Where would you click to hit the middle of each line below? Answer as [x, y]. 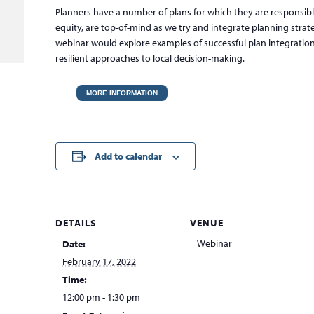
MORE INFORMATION [122, 93]
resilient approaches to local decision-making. [150, 58]
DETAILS [76, 223]
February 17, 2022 [100, 261]
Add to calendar [128, 156]
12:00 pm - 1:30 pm [102, 297]
